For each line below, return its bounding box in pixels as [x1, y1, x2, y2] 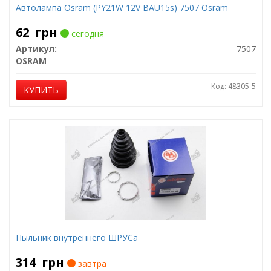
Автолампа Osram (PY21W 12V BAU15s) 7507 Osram [15, 2, 228, 13]
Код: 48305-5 [211, 81, 256, 91]
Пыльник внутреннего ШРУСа [15, 232, 138, 243]
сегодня [68, 28, 104, 39]
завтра [75, 258, 106, 269]
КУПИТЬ [23, 84, 59, 96]
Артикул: [15, 43, 57, 54]
